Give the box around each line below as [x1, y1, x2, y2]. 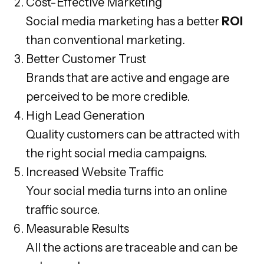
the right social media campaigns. [26, 146, 207, 160]
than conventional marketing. [26, 32, 185, 47]
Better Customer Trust [26, 51, 146, 66]
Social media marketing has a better [26, 14, 222, 28]
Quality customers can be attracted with [26, 127, 240, 141]
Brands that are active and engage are [26, 70, 229, 85]
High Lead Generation [26, 108, 144, 123]
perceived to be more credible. [26, 89, 190, 104]
